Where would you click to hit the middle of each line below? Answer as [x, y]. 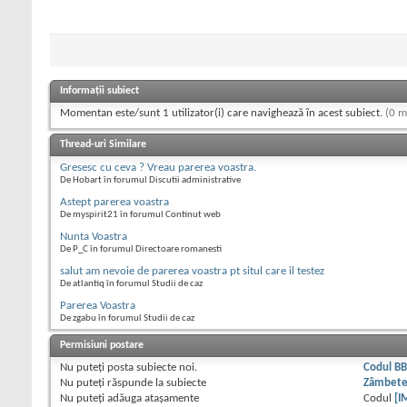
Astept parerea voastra [114, 203]
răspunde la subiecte [155, 383]
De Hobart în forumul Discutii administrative [150, 181]
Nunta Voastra [94, 237]
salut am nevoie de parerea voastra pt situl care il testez [192, 272]
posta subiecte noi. [151, 368]
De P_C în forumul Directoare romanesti [141, 250]
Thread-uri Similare [103, 145]
